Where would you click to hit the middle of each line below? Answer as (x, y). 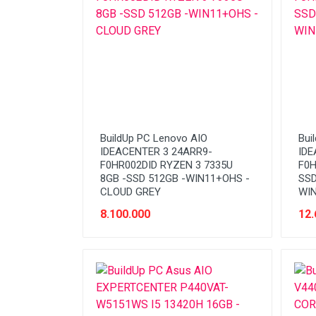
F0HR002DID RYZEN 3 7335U (166, 165)
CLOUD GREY (130, 192)
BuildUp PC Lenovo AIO (154, 138)
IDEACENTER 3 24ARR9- (156, 151)
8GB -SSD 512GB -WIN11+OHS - (175, 178)
